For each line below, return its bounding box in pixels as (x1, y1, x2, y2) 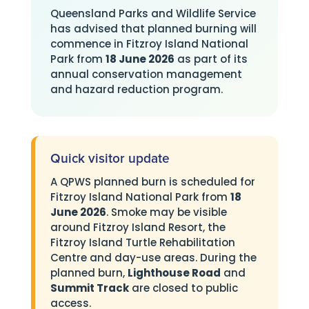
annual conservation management (50, 67, 242, 81)
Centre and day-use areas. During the (50, 250, 257, 265)
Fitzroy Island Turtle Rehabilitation (50, 235, 235, 250)
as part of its (174, 52, 248, 66)
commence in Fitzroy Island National (50, 37, 248, 51)
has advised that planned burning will (50, 21, 257, 36)
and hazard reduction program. (50, 82, 223, 97)
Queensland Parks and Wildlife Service (50, 6, 256, 21)
